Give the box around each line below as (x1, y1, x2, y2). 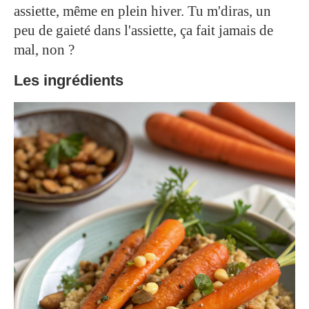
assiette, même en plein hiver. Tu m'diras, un (14, 2, 271, 19)
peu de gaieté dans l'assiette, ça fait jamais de (14, 21, 273, 39)
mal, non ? (14, 41, 74, 58)
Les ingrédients (14, 71, 123, 89)
